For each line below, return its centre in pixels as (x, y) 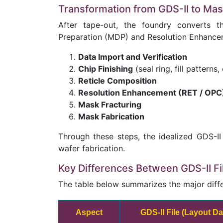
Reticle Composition (117, 81)
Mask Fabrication (111, 116)
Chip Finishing (106, 69)
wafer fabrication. (92, 148)
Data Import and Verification (133, 57)
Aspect (89, 212)
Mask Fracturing (110, 105)
